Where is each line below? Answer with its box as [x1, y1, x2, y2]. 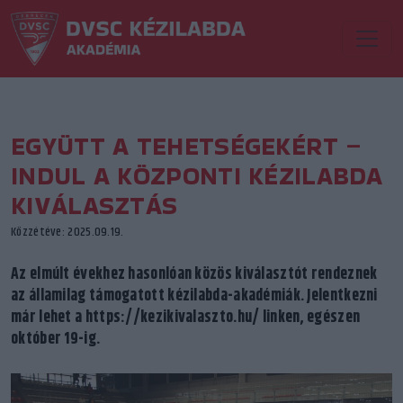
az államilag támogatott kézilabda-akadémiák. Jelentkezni [11, 284, 378, 308]
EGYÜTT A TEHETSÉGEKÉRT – [11, 129, 362, 164]
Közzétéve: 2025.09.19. [11, 222, 124, 242]
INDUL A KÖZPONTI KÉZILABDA [11, 158, 383, 193]
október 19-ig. [11, 327, 101, 351]
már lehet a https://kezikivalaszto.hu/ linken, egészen [11, 306, 361, 329]
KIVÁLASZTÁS [11, 188, 178, 223]
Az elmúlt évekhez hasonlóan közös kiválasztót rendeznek [11, 263, 378, 286]
